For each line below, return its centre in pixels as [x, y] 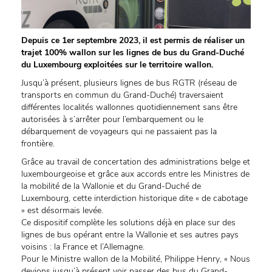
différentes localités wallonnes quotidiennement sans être [129, 107]
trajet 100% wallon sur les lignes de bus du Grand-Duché [133, 52]
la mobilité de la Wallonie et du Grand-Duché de [111, 186]
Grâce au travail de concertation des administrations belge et [136, 161]
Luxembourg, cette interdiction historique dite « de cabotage [134, 198]
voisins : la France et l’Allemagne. [83, 246]
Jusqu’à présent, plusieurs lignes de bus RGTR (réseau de [129, 83]
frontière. [38, 143]
